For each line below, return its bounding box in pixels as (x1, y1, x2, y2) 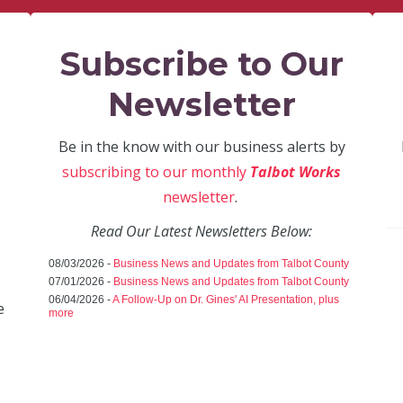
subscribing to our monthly (62, 162, 250, 182)
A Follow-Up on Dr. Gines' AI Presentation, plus (112, 293, 339, 306)
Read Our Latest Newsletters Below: (91, 221, 312, 241)
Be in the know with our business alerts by (58, 137, 345, 157)
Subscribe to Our (59, 44, 344, 84)
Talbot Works (250, 162, 341, 182)
